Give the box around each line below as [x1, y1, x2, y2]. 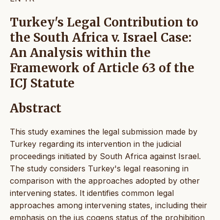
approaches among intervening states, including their [10, 200, 207, 210]
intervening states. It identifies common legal [10, 188, 174, 198]
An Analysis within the [10, 45, 151, 61]
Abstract [10, 101, 61, 116]
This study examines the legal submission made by [10, 126, 197, 137]
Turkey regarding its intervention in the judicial [10, 138, 181, 149]
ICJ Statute [10, 76, 75, 91]
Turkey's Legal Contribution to [10, 15, 198, 30]
